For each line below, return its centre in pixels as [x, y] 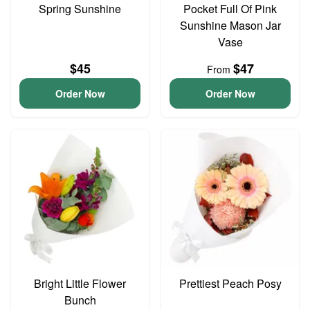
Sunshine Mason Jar [230, 25]
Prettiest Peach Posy [230, 283]
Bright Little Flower [80, 283]
